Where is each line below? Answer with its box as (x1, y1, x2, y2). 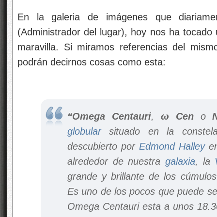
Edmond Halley (139, 141, 205, 152)
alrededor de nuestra (67, 156, 165, 167)
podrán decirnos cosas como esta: (17, 57, 166, 67)
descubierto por (67, 141, 139, 152)
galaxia (165, 156, 195, 167)
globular (67, 126, 101, 137)
